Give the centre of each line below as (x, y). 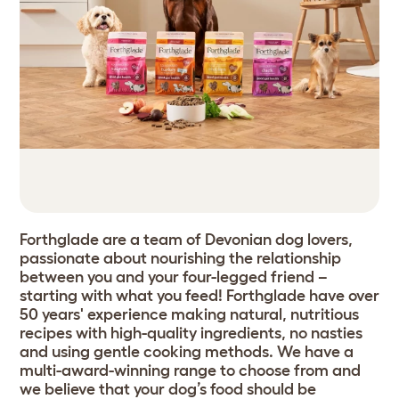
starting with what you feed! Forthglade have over (199, 296)
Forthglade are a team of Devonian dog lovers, (186, 240)
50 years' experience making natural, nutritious (189, 315)
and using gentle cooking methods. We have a (187, 352)
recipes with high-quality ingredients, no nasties (191, 334)
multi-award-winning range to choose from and (190, 371)
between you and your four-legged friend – (174, 277)
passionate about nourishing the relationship (180, 259)
